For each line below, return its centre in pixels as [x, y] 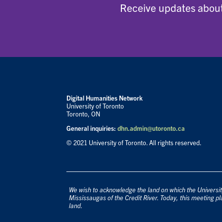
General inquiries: [91, 128]
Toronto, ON [83, 114]
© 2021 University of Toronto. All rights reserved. [134, 143]
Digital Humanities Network [105, 98]
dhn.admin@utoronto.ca [151, 128]
